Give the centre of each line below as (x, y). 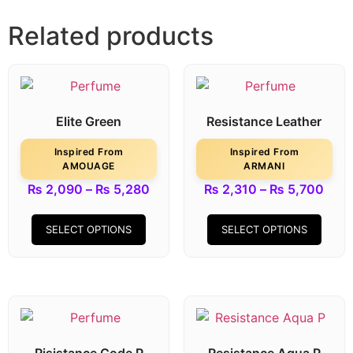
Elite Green (89, 122)
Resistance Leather (264, 122)
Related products (111, 36)
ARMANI (264, 166)
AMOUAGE (89, 166)
